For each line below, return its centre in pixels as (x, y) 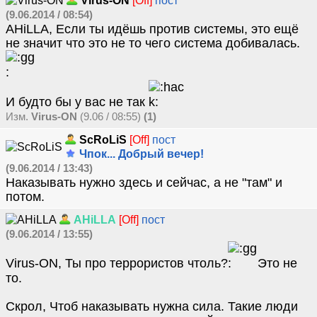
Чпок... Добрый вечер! (140, 154)
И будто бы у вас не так (77, 102)
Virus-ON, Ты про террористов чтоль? (117, 263)
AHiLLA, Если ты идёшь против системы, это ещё (152, 29)
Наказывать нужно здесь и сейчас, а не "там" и (144, 183)
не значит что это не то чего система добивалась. (153, 43)
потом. (25, 197)
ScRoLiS (103, 140)
